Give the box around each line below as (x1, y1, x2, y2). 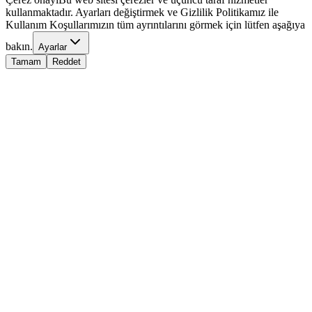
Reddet (52, 56, 81, 68)
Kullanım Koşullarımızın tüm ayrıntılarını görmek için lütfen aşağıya (6, 19, 305, 31)
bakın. (6, 40, 33, 53)
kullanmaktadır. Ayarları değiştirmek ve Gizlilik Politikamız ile (6, 6, 279, 19)
